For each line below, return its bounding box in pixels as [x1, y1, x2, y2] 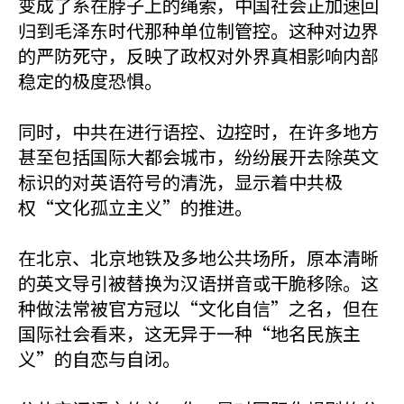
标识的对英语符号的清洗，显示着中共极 [18, 169, 343, 195]
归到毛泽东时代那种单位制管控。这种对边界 [18, 17, 379, 43]
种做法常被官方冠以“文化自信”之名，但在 [18, 295, 379, 321]
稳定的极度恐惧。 [18, 68, 162, 94]
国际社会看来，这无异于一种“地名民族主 [18, 320, 361, 346]
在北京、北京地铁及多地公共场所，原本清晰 [18, 244, 379, 271]
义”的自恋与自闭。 [18, 345, 180, 372]
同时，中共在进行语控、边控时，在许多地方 [18, 118, 379, 144]
